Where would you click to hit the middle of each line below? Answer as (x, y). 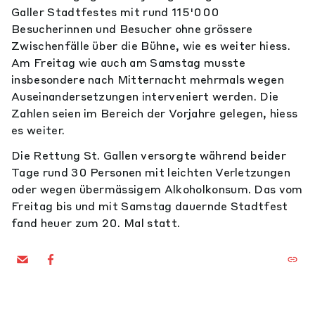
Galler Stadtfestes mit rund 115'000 (116, 12)
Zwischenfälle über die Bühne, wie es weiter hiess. (151, 46)
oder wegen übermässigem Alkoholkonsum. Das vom (157, 189)
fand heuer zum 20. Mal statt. (96, 223)
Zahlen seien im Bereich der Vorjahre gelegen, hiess (155, 113)
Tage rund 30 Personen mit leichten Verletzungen (151, 172)
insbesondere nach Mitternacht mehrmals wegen (148, 79)
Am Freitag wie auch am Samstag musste (128, 63)
